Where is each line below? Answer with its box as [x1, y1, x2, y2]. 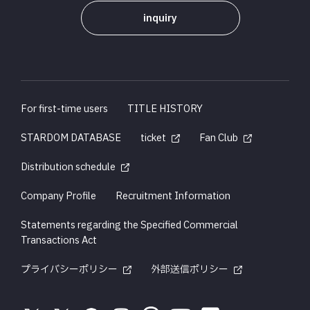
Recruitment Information [116, 188, 230, 203]
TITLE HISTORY [127, 101, 203, 116]
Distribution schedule [21, 159, 116, 174]
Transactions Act [21, 232, 97, 248]
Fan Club [199, 130, 238, 145]
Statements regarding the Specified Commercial [21, 217, 238, 232]
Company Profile [21, 188, 96, 203]
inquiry [143, 10, 177, 26]
